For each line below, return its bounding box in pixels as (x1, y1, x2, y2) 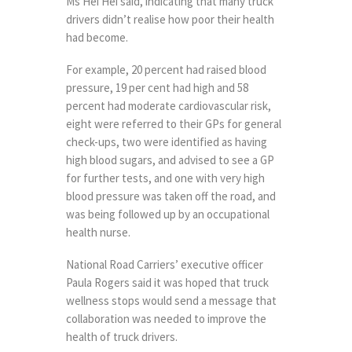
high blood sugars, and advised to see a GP (66, 152, 274, 167)
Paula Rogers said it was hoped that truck (66, 274, 269, 290)
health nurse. (66, 224, 130, 240)
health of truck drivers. (66, 328, 178, 344)
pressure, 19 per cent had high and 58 (66, 79, 248, 95)
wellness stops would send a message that (66, 292, 277, 308)
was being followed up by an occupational (66, 206, 269, 222)
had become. (66, 29, 128, 45)
